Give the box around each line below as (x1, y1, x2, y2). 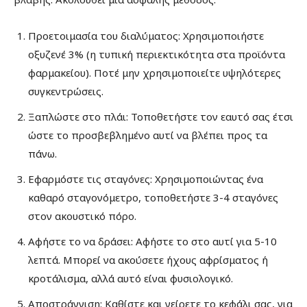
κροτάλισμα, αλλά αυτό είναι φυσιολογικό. (28, 271, 233, 285)
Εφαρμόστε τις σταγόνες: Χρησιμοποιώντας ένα (28, 171, 263, 186)
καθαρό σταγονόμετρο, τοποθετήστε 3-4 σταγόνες (28, 190, 278, 204)
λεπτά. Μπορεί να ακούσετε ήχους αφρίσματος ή (28, 252, 268, 267)
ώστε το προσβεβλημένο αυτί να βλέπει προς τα (28, 127, 267, 142)
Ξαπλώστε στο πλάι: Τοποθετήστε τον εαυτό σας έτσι (28, 109, 293, 123)
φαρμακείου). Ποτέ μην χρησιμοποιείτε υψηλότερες (28, 65, 281, 79)
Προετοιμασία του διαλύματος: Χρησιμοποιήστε (28, 28, 264, 42)
